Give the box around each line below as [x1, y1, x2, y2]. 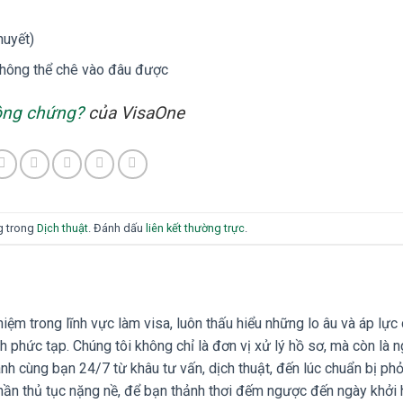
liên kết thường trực [145, 220, 245, 235]
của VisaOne [84, 103, 184, 124]
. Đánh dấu [87, 220, 146, 235]
